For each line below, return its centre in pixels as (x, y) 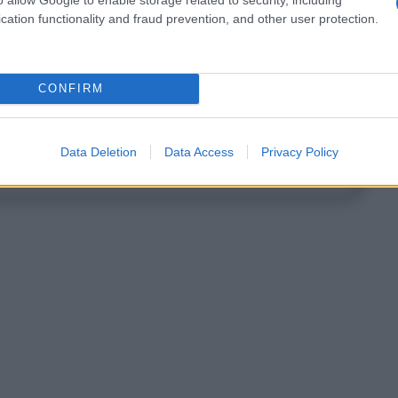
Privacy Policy (299, 151)
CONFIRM (71, 88)
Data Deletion (98, 151)
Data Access (199, 151)
